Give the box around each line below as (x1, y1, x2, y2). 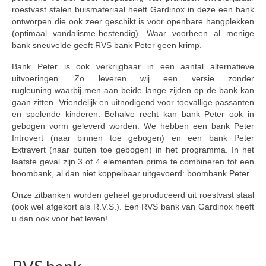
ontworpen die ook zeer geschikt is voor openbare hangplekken (12, 17, 254, 27)
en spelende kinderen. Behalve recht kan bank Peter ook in (12, 109, 254, 119)
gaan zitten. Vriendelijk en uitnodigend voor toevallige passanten (12, 97, 254, 107)
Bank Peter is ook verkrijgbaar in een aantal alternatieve (12, 62, 254, 72)
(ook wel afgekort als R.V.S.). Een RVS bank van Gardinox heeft (12, 202, 254, 212)
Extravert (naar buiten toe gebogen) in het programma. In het (12, 145, 254, 155)
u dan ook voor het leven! (12, 214, 107, 224)
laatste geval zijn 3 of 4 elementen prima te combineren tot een (12, 157, 254, 167)
